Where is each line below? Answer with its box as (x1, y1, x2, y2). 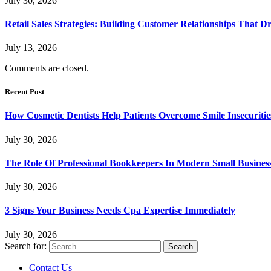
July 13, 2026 (5, 42, 57, 53)
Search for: (5, 240, 47, 251)
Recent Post (5, 87, 44, 97)
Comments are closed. (5, 63, 89, 74)
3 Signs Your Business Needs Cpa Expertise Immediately (5, 205, 235, 216)
